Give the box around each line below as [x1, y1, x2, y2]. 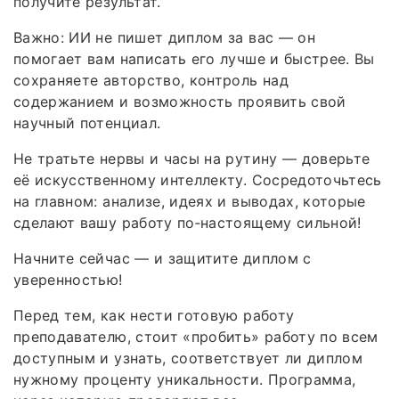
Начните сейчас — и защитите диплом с [13, 249, 312, 268]
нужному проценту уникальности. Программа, [13, 370, 356, 389]
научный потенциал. [13, 114, 161, 133]
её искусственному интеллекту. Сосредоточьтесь [13, 171, 382, 190]
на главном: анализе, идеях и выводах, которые [13, 192, 366, 211]
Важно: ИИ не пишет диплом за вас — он [13, 28, 315, 47]
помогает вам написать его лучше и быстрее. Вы [13, 50, 375, 69]
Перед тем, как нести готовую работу [13, 306, 295, 325]
